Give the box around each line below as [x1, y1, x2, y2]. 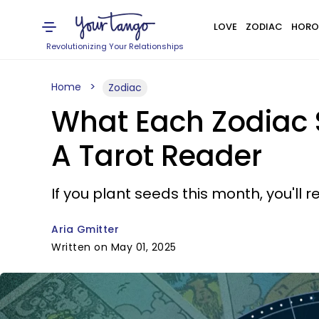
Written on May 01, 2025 [51, 240, 177, 254]
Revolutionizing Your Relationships [46, 41, 184, 52]
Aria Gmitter [51, 222, 119, 236]
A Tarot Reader [51, 136, 262, 176]
